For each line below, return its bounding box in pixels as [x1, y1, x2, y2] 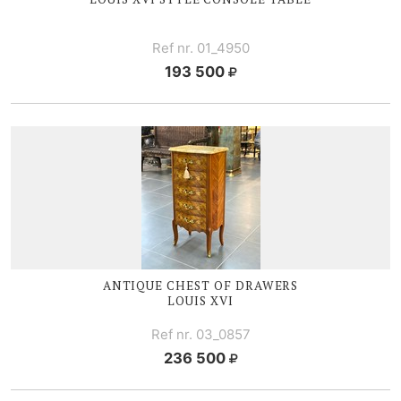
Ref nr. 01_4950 [151, 38, 250, 56]
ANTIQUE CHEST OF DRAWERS [102, 277, 299, 294]
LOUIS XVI [167, 292, 234, 309]
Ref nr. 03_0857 [150, 325, 251, 343]
